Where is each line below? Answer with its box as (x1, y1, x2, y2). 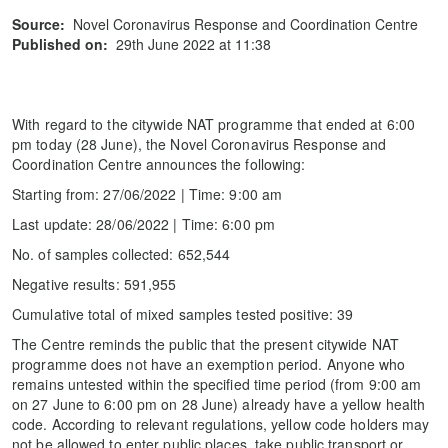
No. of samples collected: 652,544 (12, 244, 231, 264)
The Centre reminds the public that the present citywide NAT (12, 334, 399, 354)
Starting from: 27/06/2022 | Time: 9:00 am (12, 184, 283, 204)
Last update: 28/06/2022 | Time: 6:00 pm (12, 214, 275, 234)
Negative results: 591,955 (12, 274, 177, 294)
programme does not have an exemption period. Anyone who (12, 354, 406, 374)
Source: (12, 14, 65, 34)
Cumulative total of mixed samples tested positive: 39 (12, 304, 354, 324)
